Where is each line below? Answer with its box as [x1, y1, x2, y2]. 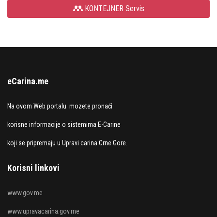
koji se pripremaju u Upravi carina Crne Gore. [7, 139, 127, 147]
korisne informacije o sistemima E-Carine [7, 121, 121, 128]
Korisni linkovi [7, 163, 60, 173]
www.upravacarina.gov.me [7, 207, 79, 215]
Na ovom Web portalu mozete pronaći [7, 102, 112, 110]
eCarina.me [7, 76, 48, 86]
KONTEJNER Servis [82, 4, 144, 13]
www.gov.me [7, 189, 43, 197]
